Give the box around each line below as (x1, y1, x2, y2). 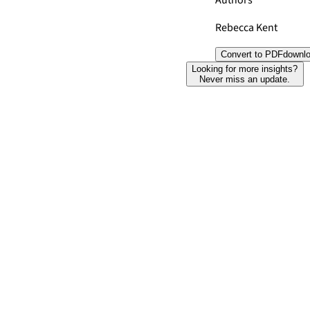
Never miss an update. (199, 74, 291, 84)
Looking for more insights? (192, 64, 298, 74)
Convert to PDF (221, 49, 283, 60)
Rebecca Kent (215, 20, 277, 35)
